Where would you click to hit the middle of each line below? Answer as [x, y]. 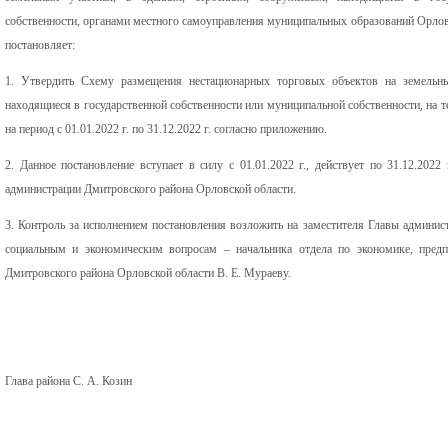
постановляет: [40, 44]
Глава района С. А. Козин [68, 380]
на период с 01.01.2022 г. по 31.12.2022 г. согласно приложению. [166, 128]
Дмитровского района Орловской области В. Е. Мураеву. [148, 272]
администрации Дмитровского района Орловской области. [150, 188]
